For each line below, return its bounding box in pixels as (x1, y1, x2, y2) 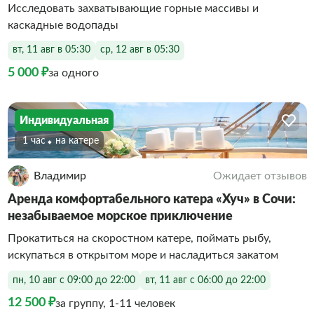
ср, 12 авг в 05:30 (100, 45, 179, 55)
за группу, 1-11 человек (55, 297, 175, 309)
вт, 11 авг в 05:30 (12, 45, 90, 55)
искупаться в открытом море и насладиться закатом (7, 250, 278, 261)
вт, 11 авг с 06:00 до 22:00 (144, 275, 266, 285)
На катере (60, 135, 99, 146)
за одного (48, 67, 99, 78)
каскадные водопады (7, 19, 118, 31)
